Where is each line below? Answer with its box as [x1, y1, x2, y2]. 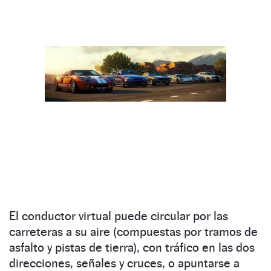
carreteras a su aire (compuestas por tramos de [9, 224, 258, 239]
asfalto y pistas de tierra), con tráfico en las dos [9, 240, 255, 255]
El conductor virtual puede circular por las [9, 208, 228, 223]
